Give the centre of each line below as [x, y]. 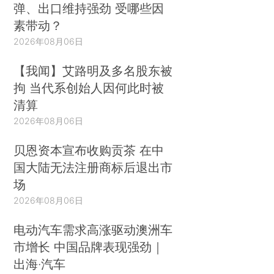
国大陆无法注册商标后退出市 [93, 168]
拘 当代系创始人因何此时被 [89, 88]
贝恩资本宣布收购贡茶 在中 [89, 150]
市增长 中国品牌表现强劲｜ [89, 247]
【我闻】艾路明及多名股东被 [93, 71]
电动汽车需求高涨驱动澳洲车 [93, 230]
